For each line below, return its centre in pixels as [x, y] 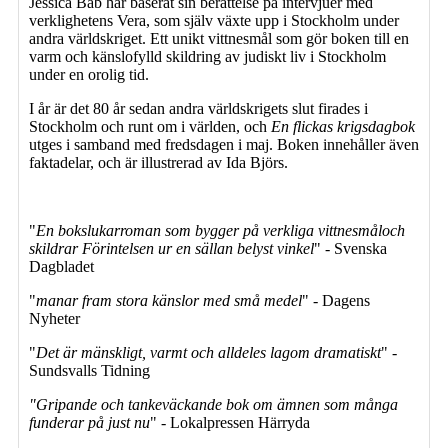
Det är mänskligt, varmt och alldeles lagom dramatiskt [208, 352]
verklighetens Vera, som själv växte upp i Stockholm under [214, 20]
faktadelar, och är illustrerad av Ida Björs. [158, 162]
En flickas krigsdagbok [343, 126]
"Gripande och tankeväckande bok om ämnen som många [213, 404]
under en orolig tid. [89, 74]
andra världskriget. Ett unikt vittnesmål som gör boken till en [219, 38]
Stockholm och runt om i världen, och [150, 126]
